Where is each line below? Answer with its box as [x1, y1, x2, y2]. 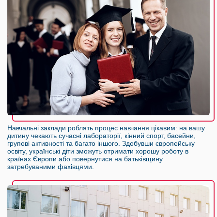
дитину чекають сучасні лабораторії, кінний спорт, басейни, [7, 131, 196, 139]
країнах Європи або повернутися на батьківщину [7, 155, 163, 163]
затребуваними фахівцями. [7, 162, 94, 170]
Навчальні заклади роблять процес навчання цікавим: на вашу [7, 124, 205, 132]
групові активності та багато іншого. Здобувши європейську [7, 139, 195, 147]
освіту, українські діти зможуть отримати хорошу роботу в [7, 147, 188, 155]
